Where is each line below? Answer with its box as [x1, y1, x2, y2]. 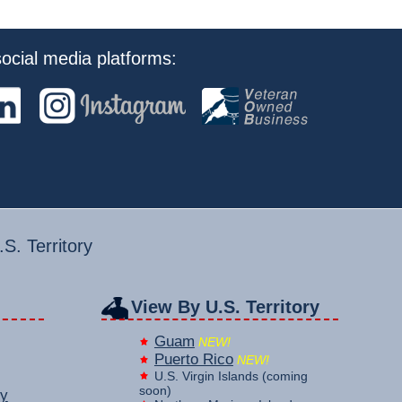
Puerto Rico [153, 350, 233, 368]
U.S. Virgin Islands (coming [153, 368, 308, 383]
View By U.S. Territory [130, 296, 319, 317]
